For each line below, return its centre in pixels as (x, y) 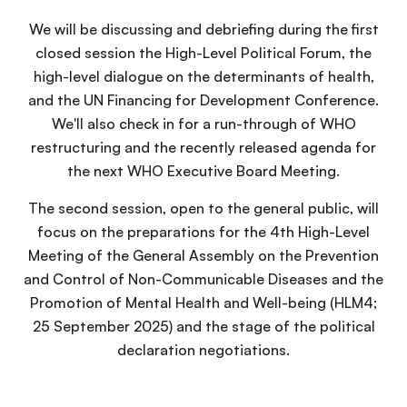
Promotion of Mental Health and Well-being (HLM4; (203, 303)
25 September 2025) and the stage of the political (203, 326)
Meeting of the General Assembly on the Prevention (203, 255)
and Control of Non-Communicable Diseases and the (203, 279)
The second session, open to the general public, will (203, 208)
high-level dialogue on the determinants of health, (203, 76)
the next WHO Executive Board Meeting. (203, 171)
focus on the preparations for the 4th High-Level (203, 232)
